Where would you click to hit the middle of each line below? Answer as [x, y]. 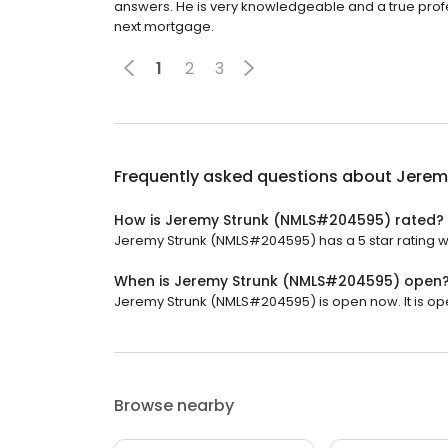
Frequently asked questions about [255, 177]
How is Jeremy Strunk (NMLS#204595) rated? [279, 220]
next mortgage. [164, 27]
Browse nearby [174, 406]
